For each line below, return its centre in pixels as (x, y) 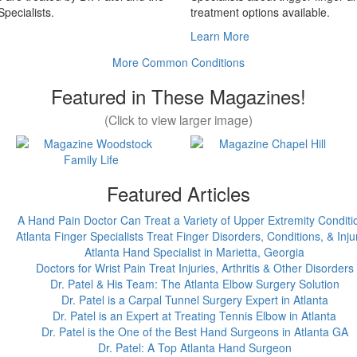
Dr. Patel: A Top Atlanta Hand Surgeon (194, 347)
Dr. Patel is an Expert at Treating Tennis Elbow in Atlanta (194, 316)
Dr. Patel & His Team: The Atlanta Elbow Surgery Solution (194, 284)
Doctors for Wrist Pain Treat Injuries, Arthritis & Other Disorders (194, 268)
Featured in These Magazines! (178, 96)
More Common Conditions (178, 62)
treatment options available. (260, 12)
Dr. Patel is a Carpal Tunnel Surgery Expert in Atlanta (194, 300)
